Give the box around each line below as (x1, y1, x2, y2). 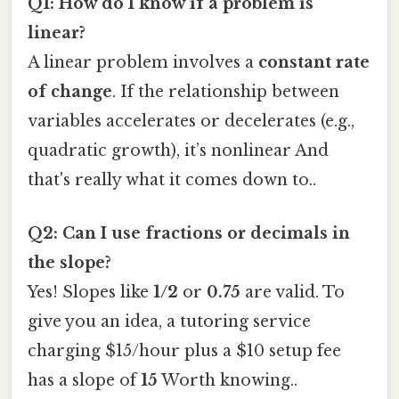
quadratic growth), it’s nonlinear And (28, 141, 329, 161)
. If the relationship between (112, 82, 339, 102)
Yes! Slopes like (28, 281, 153, 302)
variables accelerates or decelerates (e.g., (28, 111, 354, 132)
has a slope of (28, 370, 141, 390)
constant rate (258, 53, 370, 73)
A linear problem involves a (28, 53, 258, 73)
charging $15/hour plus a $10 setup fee (28, 340, 341, 361)
